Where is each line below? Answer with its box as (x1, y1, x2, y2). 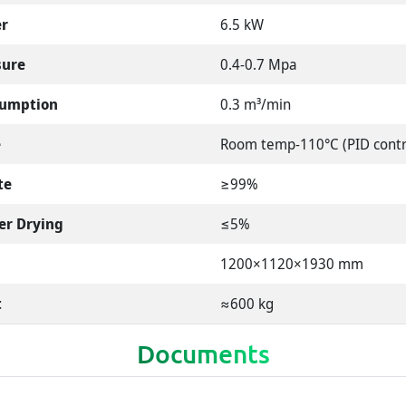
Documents (136, 338, 270, 370)
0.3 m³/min (220, 94, 292, 115)
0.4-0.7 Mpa (220, 54, 298, 75)
